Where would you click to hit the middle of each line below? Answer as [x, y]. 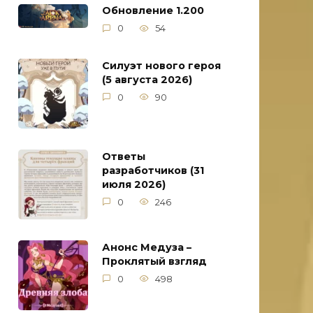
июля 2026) [134, 185]
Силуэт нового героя [161, 66]
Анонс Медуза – [147, 248]
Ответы [124, 157]
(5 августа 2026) [147, 80]
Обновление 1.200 [153, 11]
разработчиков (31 [153, 171]
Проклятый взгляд [154, 262]
